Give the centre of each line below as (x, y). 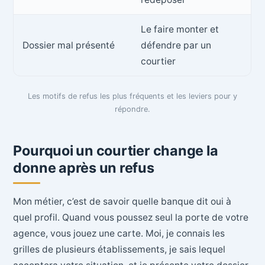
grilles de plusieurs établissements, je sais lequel (119, 250)
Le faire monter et (180, 29)
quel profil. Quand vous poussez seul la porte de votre (131, 218)
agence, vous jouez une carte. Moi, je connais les (119, 234)
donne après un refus (84, 167)
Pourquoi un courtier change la (116, 150)
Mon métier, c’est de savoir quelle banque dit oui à (122, 202)
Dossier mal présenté (69, 45)
